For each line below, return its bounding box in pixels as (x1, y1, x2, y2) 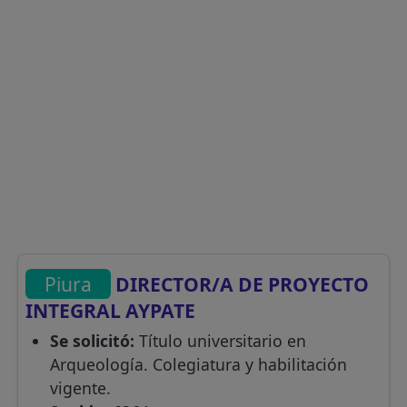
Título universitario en (134, 330, 306, 352)
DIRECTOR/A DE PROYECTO (111, 270, 370, 297)
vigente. (49, 377, 111, 400)
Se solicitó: (49, 330, 134, 352)
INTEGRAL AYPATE (25, 297, 196, 324)
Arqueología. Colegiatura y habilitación (49, 353, 347, 376)
